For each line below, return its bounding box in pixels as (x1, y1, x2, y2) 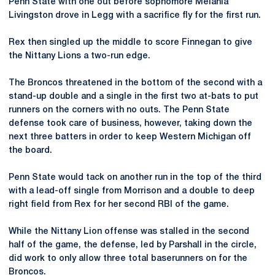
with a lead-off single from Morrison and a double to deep (9, 187, 255, 195)
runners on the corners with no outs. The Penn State (9, 106, 230, 114)
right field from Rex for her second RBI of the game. (9, 200, 229, 209)
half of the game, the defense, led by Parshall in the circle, (9, 241, 257, 249)
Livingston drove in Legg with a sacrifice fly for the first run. (9, 11, 261, 20)
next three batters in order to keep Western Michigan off (9, 133, 251, 141)
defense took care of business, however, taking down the (9, 119, 252, 128)
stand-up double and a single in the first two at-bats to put (9, 92, 258, 101)
